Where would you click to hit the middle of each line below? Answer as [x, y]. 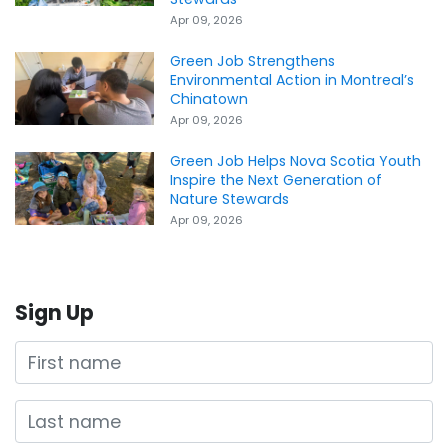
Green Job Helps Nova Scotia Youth [296, 161]
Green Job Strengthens [253, 61]
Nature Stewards [230, 199]
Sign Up [54, 313]
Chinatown [209, 99]
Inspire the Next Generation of [276, 180]
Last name [60, 413]
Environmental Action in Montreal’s [292, 80]
